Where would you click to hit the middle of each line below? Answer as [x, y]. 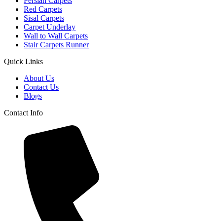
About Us [39, 78]
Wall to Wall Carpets [56, 36]
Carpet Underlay [50, 27]
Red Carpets [43, 9]
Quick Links [23, 62]
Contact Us [41, 87]
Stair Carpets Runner [56, 45]
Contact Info [23, 113]
